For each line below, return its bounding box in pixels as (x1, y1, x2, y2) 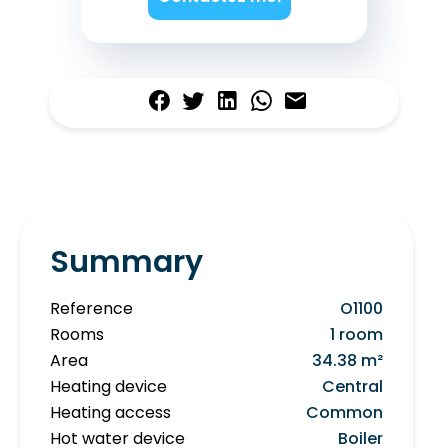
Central (322, 375, 383, 399)
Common (306, 401, 383, 425)
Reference (50, 297, 133, 321)
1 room (330, 323, 383, 347)
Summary (50, 241, 203, 284)
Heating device (50, 375, 167, 399)
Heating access (50, 401, 171, 425)
